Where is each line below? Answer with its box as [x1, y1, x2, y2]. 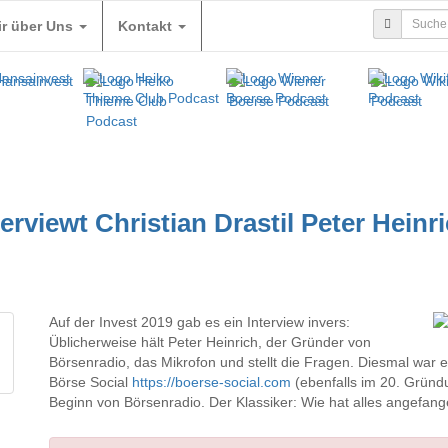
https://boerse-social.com [132, 374, 291, 390]
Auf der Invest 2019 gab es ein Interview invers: [49, 314, 350, 330]
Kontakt [118, 18, 176, 34]
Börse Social [49, 374, 132, 390]
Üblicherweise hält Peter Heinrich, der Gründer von [49, 334, 371, 350]
